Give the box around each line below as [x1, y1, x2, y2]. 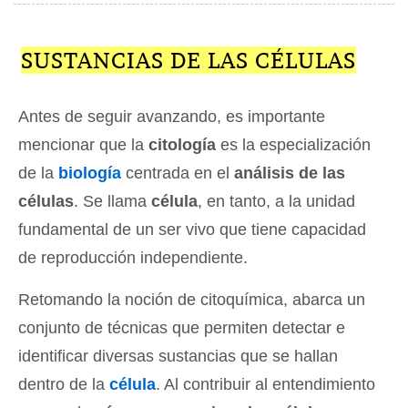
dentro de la [18, 375, 109, 394]
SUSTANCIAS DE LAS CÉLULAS [20, 46, 356, 75]
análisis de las [234, 164, 345, 183]
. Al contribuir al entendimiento [156, 375, 375, 394]
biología [58, 164, 121, 183]
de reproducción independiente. [18, 249, 248, 268]
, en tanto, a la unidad [198, 192, 355, 211]
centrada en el [121, 164, 234, 183]
